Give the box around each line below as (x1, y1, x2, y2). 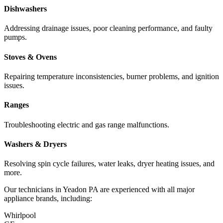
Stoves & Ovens (4, 52, 57, 61)
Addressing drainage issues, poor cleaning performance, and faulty (4, 24, 213, 33)
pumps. (4, 33, 27, 42)
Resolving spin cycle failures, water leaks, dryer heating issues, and (4, 159, 215, 168)
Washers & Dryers (4, 139, 67, 148)
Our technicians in (4, 185, 63, 194)
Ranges (4, 101, 29, 110)
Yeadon (63, 185, 87, 194)
